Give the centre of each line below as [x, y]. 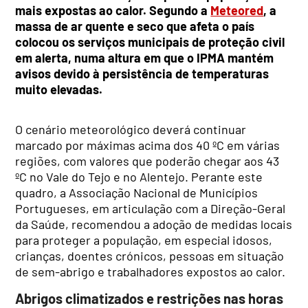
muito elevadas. [59, 89]
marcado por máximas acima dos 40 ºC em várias [148, 145]
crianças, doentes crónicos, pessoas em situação [150, 255]
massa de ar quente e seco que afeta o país [135, 26]
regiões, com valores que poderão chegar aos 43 [147, 161]
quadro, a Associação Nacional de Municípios [137, 192]
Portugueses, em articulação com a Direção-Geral [151, 208]
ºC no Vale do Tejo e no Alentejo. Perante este [139, 176]
